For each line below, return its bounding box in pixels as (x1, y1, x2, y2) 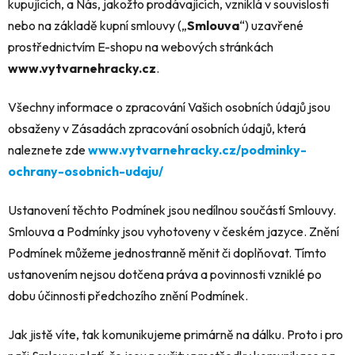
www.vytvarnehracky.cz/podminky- (88, 141, 307, 158)
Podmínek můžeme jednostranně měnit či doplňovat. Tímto (8, 244, 326, 261)
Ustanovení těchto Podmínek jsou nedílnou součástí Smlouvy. (8, 201, 336, 218)
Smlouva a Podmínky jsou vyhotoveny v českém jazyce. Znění (8, 223, 339, 239)
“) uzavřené (239, 17, 303, 33)
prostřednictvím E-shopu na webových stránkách (8, 38, 273, 55)
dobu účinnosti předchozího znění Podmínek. (8, 287, 248, 303)
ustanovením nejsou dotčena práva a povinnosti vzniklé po (8, 265, 322, 282)
